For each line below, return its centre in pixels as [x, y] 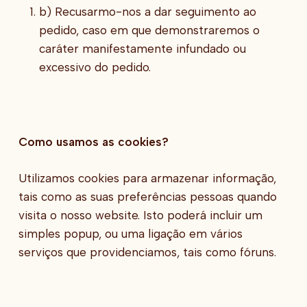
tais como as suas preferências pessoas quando [147, 196]
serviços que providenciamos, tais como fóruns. [147, 252]
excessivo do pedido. [95, 67]
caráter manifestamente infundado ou [142, 48]
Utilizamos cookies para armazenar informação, [147, 178]
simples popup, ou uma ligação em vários [130, 233]
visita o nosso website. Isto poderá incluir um [140, 215]
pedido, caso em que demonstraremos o [149, 30]
